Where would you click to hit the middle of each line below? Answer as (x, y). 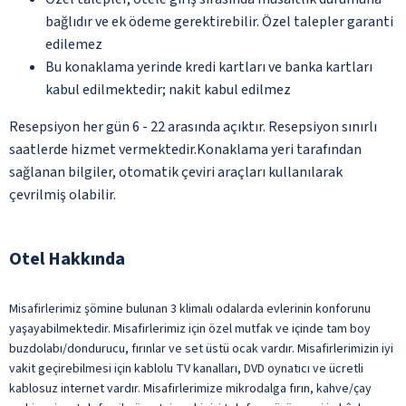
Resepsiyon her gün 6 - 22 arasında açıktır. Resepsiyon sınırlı (193, 126)
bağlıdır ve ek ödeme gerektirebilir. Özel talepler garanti (219, 21)
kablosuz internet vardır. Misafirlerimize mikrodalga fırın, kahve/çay (190, 388)
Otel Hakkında (67, 259)
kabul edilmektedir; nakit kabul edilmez (168, 89)
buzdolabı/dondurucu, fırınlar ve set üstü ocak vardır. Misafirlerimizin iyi (201, 348)
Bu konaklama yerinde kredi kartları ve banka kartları (209, 67)
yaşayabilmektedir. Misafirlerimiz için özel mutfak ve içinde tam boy (190, 329)
